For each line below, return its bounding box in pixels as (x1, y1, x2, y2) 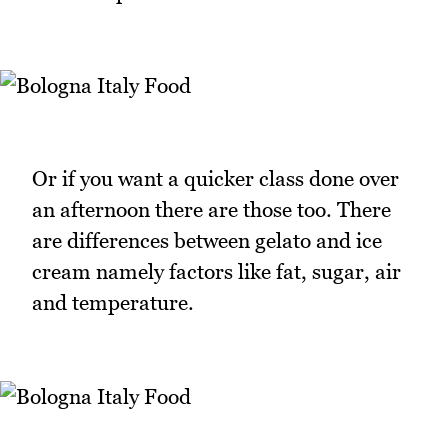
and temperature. (32, 290, 194, 316)
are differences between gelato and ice (32, 228, 382, 254)
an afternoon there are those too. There (32, 197, 391, 223)
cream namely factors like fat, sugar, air (32, 259, 401, 285)
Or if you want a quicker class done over (32, 166, 399, 192)
